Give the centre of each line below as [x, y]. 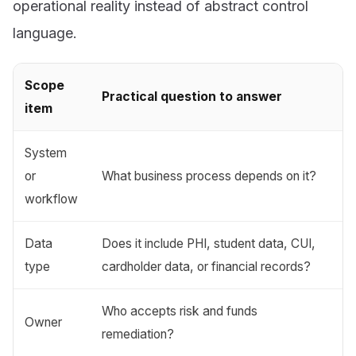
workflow [52, 199]
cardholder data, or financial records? [207, 266]
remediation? [138, 334]
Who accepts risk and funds [180, 311]
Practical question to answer [192, 96]
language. [45, 33]
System [46, 153]
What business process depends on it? [209, 176]
